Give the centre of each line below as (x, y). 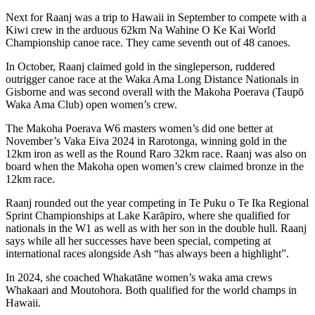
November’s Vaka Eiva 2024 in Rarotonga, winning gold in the (146, 141)
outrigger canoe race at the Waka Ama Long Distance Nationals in (152, 79)
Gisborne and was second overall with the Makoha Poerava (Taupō (155, 91)
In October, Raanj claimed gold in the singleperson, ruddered (140, 66)
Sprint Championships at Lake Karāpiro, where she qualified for (148, 215)
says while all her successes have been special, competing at (138, 240)
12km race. (30, 179)
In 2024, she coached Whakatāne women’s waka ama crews (139, 277)
